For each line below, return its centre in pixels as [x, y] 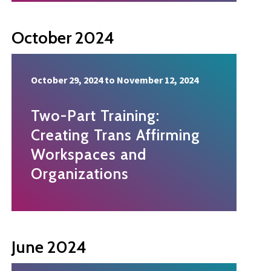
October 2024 [63, 38]
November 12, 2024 [158, 80]
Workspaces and [89, 155]
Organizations [80, 174]
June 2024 [49, 247]
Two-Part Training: [95, 116]
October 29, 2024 [67, 80]
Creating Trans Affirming [116, 135]
